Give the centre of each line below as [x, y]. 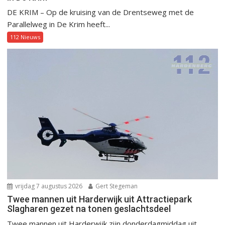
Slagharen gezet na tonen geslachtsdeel [89, 209]
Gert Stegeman [116, 186]
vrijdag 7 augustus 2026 [48, 186]
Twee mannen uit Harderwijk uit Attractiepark [100, 199]
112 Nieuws [25, 37]
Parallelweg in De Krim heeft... [59, 24]
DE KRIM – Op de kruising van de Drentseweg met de [101, 12]
